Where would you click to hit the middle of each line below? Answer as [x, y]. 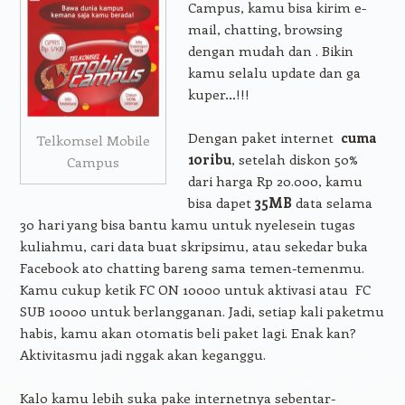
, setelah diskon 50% [294, 159]
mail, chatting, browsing [265, 29]
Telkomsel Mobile [93, 141]
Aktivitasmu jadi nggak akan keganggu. [142, 354]
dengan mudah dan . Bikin [270, 51]
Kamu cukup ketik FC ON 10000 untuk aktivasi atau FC [195, 289]
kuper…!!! [218, 94]
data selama [332, 202]
